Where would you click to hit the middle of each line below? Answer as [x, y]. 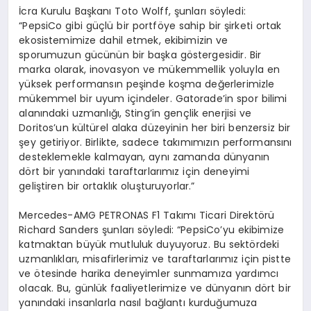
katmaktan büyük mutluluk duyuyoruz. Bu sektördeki [149, 244]
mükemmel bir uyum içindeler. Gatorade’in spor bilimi [153, 98]
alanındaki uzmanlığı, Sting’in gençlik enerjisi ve [135, 113]
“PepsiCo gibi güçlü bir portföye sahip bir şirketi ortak [150, 25]
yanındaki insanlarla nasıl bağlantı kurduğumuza [138, 302]
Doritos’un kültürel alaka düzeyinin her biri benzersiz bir [155, 127]
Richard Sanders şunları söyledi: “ [100, 229]
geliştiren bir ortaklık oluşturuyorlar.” [107, 186]
